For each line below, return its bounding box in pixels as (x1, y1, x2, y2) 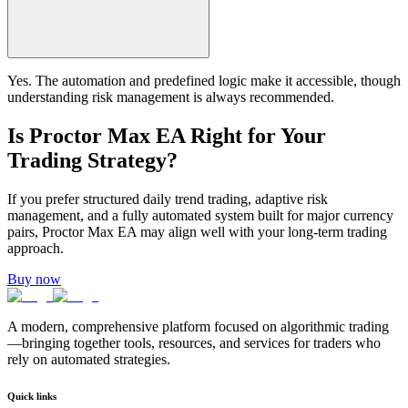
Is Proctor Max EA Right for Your (7, 124, 326, 148)
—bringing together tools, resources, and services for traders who (7, 335, 381, 352)
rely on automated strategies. (7, 352, 170, 368)
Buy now (7, 271, 61, 288)
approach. (7, 240, 64, 257)
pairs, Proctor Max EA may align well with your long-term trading (7, 224, 387, 240)
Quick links (7, 391, 56, 403)
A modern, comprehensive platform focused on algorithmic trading (7, 319, 389, 335)
